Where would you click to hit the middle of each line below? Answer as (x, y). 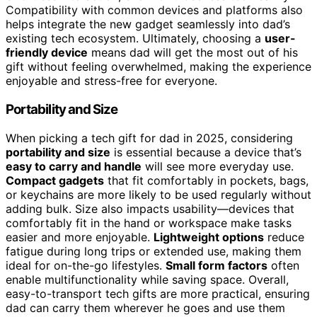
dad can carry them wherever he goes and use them (145, 307)
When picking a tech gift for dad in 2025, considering (149, 138)
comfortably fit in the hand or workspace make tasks (149, 223)
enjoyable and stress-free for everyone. (111, 81)
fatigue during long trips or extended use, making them (154, 251)
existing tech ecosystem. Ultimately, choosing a (135, 39)
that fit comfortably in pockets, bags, (206, 180)
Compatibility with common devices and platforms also (154, 10)
